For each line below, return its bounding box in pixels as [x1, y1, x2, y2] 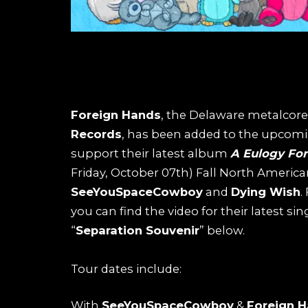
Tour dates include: [71, 261, 181, 276]
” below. [199, 223, 245, 237]
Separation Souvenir [76, 223, 199, 237]
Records [71, 126, 122, 141]
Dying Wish [231, 184, 300, 199]
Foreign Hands [71, 107, 161, 122]
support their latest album [71, 146, 230, 160]
